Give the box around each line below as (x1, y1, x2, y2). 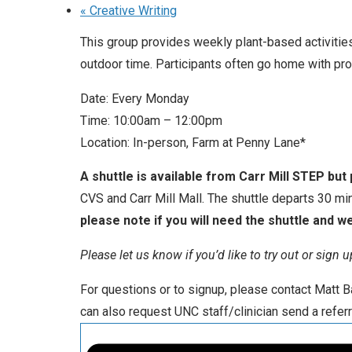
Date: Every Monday (80, 90, 189, 106)
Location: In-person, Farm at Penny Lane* (80, 134, 306, 150)
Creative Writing (86, 3, 177, 19)
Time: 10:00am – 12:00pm (80, 112, 222, 128)
